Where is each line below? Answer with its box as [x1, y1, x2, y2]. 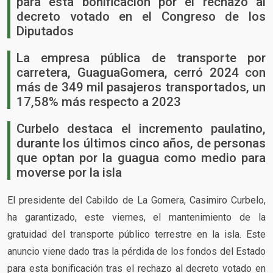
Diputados [16, 23, 74, 38]
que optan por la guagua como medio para [16, 150, 266, 165]
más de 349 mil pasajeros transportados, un [16, 79, 266, 94]
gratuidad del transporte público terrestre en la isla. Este [7, 228, 266, 240]
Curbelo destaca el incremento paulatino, [16, 121, 266, 136]
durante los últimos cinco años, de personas [16, 135, 266, 151]
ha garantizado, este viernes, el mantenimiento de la [7, 211, 266, 223]
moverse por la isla [16, 165, 122, 180]
